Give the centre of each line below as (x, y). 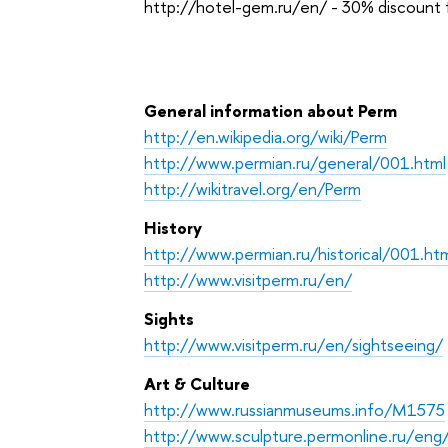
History (173, 228)
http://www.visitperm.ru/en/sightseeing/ (294, 345)
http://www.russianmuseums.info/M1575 (295, 409)
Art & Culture (197, 383)
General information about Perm (271, 111)
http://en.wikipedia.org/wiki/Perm (266, 137)
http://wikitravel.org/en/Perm (253, 189)
